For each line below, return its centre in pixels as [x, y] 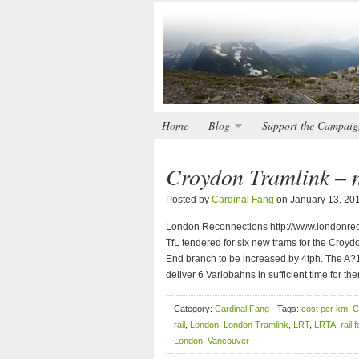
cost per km [325, 309]
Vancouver [228, 341]
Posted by [189, 200]
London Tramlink [256, 325]
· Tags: [285, 309]
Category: [194, 309]
